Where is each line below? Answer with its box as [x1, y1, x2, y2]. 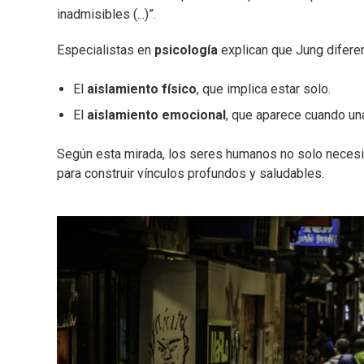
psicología [154, 42, 218, 58]
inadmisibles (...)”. [57, 6, 156, 23]
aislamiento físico [87, 81, 197, 97]
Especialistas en [57, 42, 154, 58]
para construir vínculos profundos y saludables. [57, 166, 324, 182]
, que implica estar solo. [197, 81, 331, 97]
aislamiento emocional [87, 107, 226, 123]
